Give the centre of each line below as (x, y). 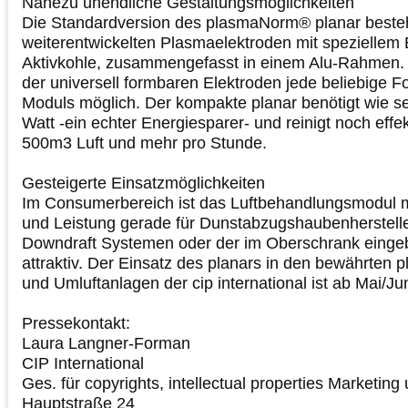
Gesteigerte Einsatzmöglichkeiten (143, 183)
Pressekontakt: (76, 323)
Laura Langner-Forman (106, 343)
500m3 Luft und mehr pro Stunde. (144, 143)
